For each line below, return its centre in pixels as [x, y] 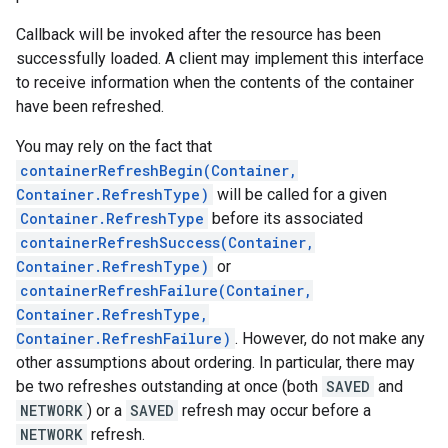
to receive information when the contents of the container [215, 82]
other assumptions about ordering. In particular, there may [215, 362]
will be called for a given [300, 194]
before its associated [285, 218]
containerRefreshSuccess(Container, [167, 242]
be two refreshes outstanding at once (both [169, 386]
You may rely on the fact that [114, 146]
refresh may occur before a [274, 410]
